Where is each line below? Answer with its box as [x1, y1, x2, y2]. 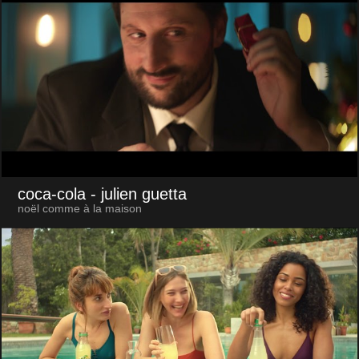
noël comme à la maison [17, 202, 142, 215]
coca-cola [17, 184, 86, 203]
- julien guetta [90, 184, 187, 203]
